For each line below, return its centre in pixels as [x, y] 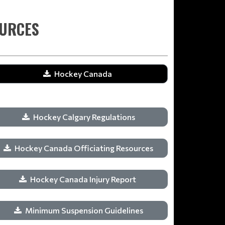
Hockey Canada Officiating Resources [84, 148]
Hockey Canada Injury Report [84, 179]
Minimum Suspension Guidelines [84, 210]
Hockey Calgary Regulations [84, 117]
